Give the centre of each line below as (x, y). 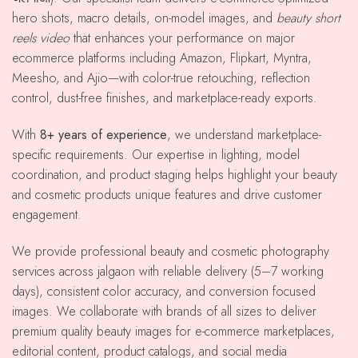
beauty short (308, 18)
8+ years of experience (103, 134)
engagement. (47, 214)
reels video (41, 38)
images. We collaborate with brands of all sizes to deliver (164, 311)
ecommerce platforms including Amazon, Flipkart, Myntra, (162, 58)
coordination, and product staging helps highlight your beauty (175, 174)
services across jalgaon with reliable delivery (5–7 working (168, 271)
